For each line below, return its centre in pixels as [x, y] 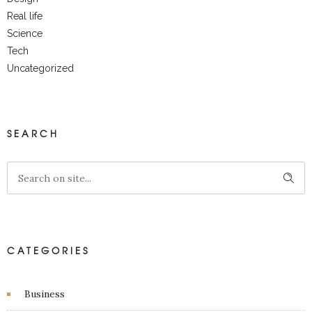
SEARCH [33, 134]
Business [45, 294]
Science [25, 34]
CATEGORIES [48, 251]
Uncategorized [40, 69]
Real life [25, 16]
